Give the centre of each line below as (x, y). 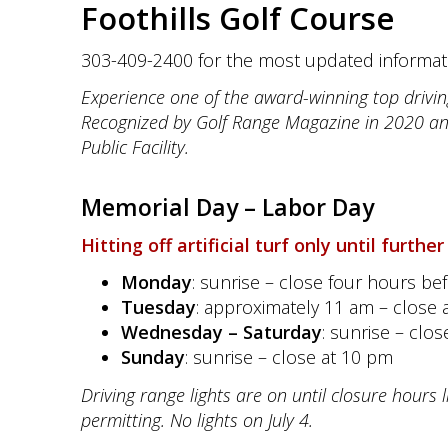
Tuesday (158, 307)
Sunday (152, 357)
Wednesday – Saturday (221, 332)
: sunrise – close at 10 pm (288, 357)
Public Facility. (134, 147)
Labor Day (317, 207)
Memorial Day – (171, 207)
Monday (156, 282)
